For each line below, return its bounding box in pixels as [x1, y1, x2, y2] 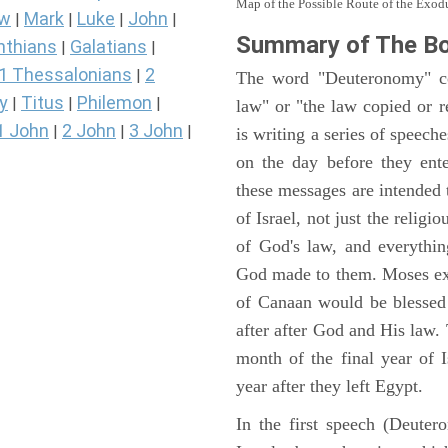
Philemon [77, 92, 152, 114]
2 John [62, 120, 116, 142]
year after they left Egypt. [236, 375, 423, 396]
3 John [129, 120, 183, 142]
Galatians [70, 36, 147, 58]
